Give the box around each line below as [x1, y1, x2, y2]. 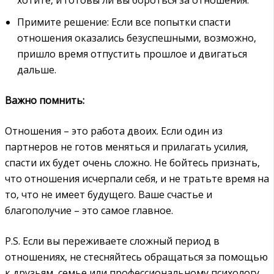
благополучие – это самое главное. [5, 203, 173, 217]
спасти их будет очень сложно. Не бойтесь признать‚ [5, 155, 260, 169]
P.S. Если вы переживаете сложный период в [5, 234, 220, 248]
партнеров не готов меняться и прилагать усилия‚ [5, 139, 248, 154]
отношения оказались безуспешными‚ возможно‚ [17, 31, 256, 45]
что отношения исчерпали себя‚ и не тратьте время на [5, 171, 269, 185]
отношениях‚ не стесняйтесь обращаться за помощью [5, 250, 268, 264]
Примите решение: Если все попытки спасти [17, 15, 231, 29]
